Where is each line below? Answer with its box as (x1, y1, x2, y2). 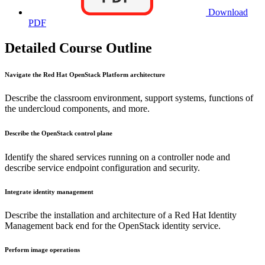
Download (206, 7, 248, 18)
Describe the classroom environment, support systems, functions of (5, 93, 253, 104)
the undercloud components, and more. (5, 104, 150, 114)
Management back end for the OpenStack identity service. (5, 221, 221, 231)
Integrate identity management (5, 188, 93, 196)
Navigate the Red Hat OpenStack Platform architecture (5, 71, 165, 79)
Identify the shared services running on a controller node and (5, 152, 230, 163)
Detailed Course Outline (5, 40, 152, 56)
